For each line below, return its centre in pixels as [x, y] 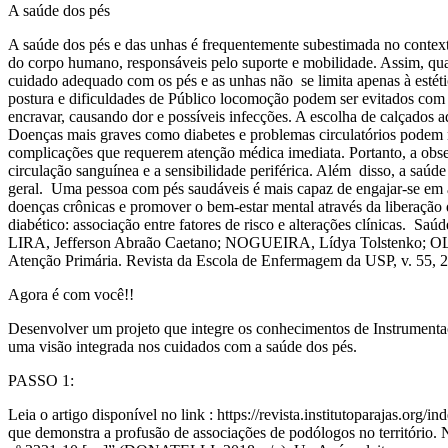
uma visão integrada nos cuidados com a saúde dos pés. [182, 346]
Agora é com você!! [71, 294]
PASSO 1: [41, 380]
